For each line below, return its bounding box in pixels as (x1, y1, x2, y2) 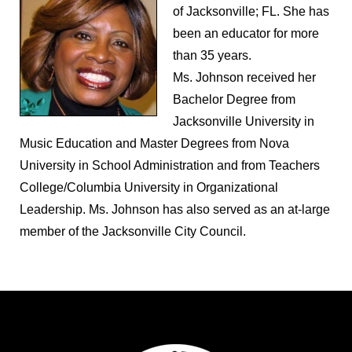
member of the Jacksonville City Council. (20, 225, 252, 238)
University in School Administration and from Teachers (20, 159, 320, 172)
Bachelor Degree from (173, 93, 295, 106)
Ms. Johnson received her (173, 71, 316, 84)
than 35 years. (173, 49, 251, 62)
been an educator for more (173, 27, 319, 40)
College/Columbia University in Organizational (20, 181, 278, 194)
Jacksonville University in (173, 115, 314, 128)
